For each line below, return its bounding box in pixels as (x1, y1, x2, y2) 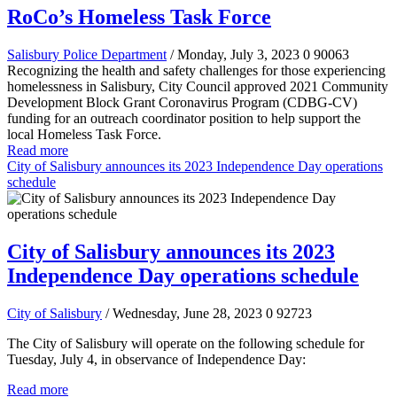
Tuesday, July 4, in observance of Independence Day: (7, 352, 306, 368)
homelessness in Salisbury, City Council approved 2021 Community (7, 79, 388, 95)
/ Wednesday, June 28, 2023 (105, 306, 262, 322)
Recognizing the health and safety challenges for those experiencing (7, 63, 385, 79)
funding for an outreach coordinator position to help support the (7, 111, 361, 127)
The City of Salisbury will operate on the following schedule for (7, 336, 364, 352)
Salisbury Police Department (7, 47, 167, 63)
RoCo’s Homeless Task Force (7, 5, 271, 29)
